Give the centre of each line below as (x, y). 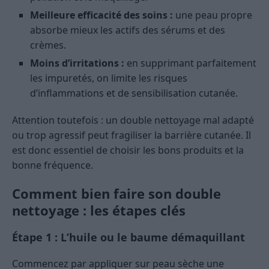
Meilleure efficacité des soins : (101, 15)
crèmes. (48, 45)
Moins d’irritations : (77, 63)
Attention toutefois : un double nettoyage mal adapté (133, 120)
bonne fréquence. (53, 165)
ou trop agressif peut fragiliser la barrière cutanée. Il (131, 135)
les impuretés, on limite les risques (109, 78)
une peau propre (213, 15)
